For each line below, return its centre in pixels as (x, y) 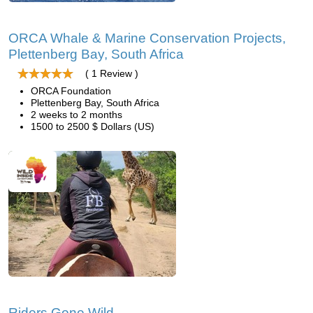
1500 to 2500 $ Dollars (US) (93, 126)
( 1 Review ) (112, 73)
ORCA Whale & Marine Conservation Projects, (147, 38)
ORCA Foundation (71, 91)
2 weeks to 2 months (77, 115)
